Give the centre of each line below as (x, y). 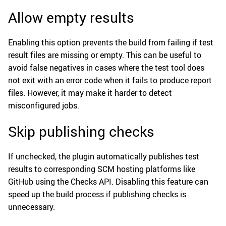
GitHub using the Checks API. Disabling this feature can (108, 182)
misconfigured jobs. (44, 106)
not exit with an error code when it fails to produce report (110, 80)
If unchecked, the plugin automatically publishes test (104, 157)
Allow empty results (71, 17)
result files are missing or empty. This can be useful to (105, 55)
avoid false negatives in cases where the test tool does (106, 68)
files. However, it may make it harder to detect (90, 93)
